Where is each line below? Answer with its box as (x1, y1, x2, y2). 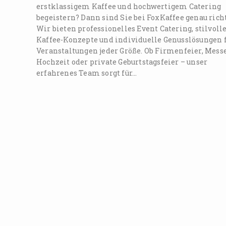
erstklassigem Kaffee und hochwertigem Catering (36, 1, 221, 11)
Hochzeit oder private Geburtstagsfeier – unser (36, 56, 208, 67)
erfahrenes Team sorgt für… (36, 68, 137, 78)
